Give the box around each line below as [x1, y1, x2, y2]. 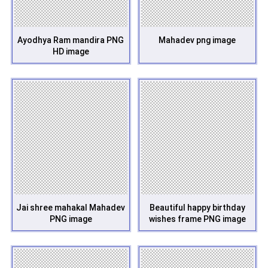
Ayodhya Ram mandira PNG [17, 35, 124, 45]
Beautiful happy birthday [149, 202, 245, 212]
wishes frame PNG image [148, 214, 246, 224]
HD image [52, 47, 89, 56]
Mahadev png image [159, 35, 236, 45]
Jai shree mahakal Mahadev [16, 202, 126, 212]
